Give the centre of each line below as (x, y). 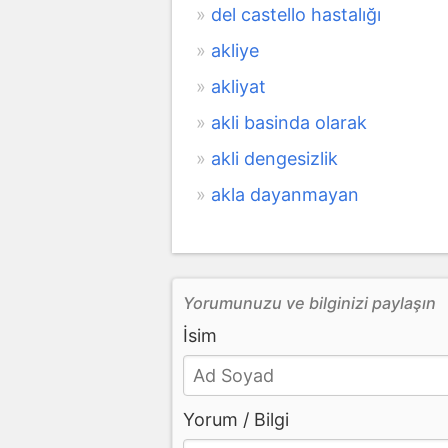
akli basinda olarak (289, 122)
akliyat (238, 86)
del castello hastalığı (296, 14)
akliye (235, 50)
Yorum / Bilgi (236, 419)
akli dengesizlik (274, 158)
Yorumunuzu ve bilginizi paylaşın (309, 302)
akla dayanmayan (285, 194)
